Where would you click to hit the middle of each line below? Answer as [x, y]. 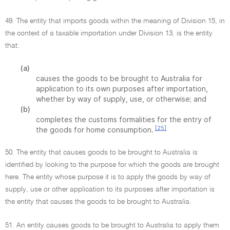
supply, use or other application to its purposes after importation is [110, 189]
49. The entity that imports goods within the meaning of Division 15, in [115, 21]
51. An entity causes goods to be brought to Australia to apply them [112, 225]
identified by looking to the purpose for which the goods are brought [112, 165]
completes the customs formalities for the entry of [124, 119]
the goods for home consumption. [95, 130]
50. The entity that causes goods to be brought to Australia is [101, 152]
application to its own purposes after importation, [122, 89]
